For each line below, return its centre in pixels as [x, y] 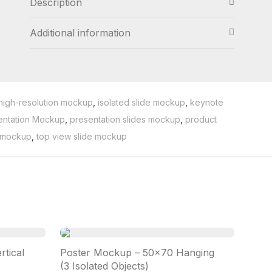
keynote [207, 102]
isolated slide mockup [141, 102]
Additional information [80, 33]
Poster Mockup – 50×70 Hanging [137, 253]
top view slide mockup [81, 136]
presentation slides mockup [125, 119]
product [201, 119]
